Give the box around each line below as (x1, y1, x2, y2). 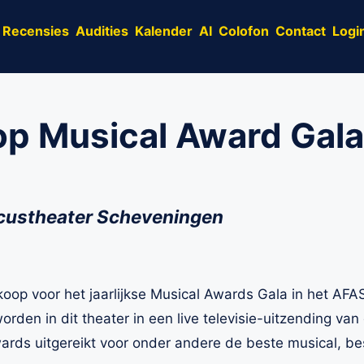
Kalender (135, 22, 193, 39)
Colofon (219, 22, 269, 39)
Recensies (2, 22, 69, 39)
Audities (76, 22, 128, 39)
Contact (275, 22, 326, 39)
